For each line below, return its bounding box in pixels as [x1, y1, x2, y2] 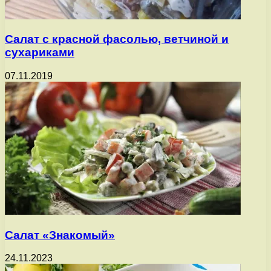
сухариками [5, 46, 74, 59]
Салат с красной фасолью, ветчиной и [5, 33, 229, 46]
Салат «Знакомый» [5, 228, 115, 241]
